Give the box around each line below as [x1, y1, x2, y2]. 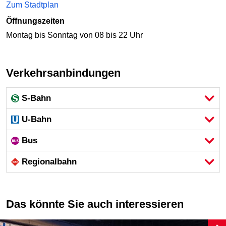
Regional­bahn [22, 157, 77, 167]
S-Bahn [22, 93, 51, 103]
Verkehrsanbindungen [13, 66, 121, 79]
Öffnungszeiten [6, 16, 65, 25]
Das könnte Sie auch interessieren [14, 198, 184, 211]
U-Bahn [22, 115, 52, 125]
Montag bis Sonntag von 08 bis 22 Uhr [6, 30, 143, 39]
